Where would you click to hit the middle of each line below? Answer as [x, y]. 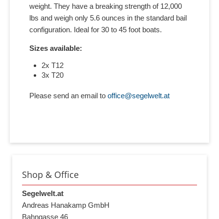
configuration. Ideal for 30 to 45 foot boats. [96, 30]
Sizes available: [56, 48]
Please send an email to [68, 96]
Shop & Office [50, 174]
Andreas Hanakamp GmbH [66, 205]
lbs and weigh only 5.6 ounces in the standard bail [108, 18]
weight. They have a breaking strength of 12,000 [106, 6]
